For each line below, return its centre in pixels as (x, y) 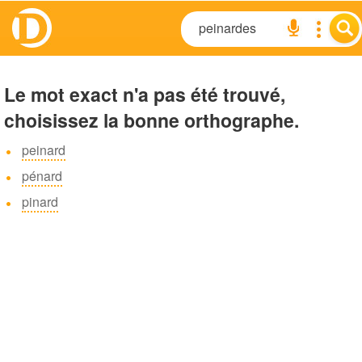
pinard (40, 202)
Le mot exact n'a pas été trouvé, (145, 94)
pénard (42, 176)
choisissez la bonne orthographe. (152, 120)
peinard (44, 150)
